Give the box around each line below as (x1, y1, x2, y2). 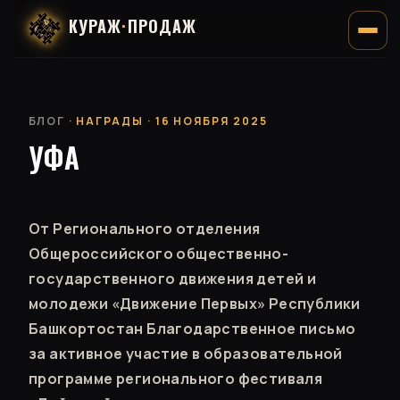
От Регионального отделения (29, 219, 261, 238)
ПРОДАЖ (127, 14, 196, 38)
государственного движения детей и (29, 269, 317, 288)
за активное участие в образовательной (29, 344, 343, 363)
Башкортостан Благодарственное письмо (29, 319, 356, 338)
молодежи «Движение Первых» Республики (29, 294, 361, 313)
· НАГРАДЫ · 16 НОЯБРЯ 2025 (64, 113, 268, 129)
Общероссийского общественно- (29, 244, 289, 263)
